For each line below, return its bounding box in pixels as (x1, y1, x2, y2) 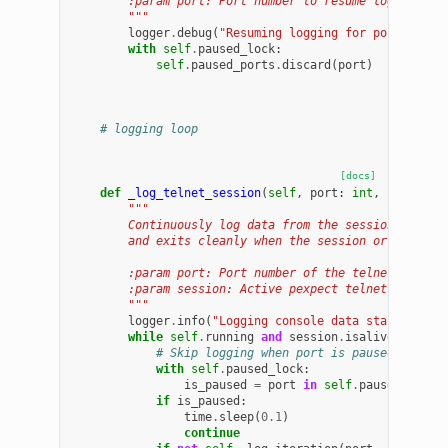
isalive (345, 329, 395, 344)
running (205, 329, 255, 344)
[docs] (339, 169, 376, 181)
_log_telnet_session (128, 185, 262, 200)
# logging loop (100, 121, 199, 136)
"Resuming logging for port (219, 25, 409, 40)
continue (184, 425, 241, 440)
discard (282, 57, 332, 72)
